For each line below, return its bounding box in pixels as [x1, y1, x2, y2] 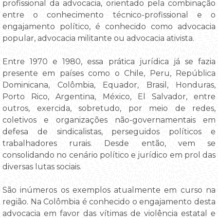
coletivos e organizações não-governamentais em [2, 115, 216, 125]
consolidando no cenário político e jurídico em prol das [2, 150, 216, 160]
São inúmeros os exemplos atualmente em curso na [2, 185, 216, 195]
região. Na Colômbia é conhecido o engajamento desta [2, 197, 216, 206]
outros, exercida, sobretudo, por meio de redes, [2, 103, 216, 113]
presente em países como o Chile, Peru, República [2, 68, 216, 78]
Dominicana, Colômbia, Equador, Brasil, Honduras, [2, 80, 216, 90]
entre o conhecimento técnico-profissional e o [2, 10, 216, 19]
